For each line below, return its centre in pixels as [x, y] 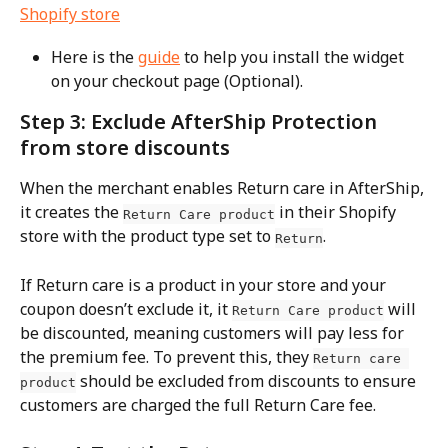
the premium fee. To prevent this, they [166, 356]
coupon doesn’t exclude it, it [126, 308]
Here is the [94, 57]
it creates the [71, 212]
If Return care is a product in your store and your [205, 284]
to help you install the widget [294, 57]
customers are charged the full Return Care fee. [198, 404]
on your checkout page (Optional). [177, 81]
